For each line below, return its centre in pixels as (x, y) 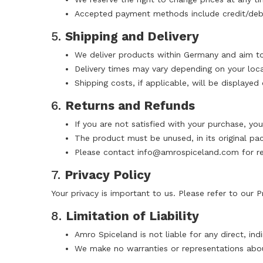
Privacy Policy (108, 175)
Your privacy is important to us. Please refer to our (154, 193)
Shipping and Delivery (132, 36)
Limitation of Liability (132, 216)
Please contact (106, 152)
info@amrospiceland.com (188, 152)
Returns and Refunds (130, 106)
